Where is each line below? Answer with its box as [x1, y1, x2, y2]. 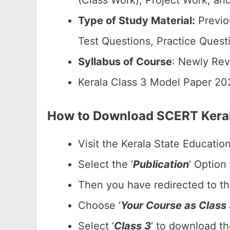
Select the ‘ [78, 158, 133, 170]
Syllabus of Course [78, 55, 172, 68]
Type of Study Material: [78, 14, 195, 27]
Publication [133, 158, 189, 170]
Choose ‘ [78, 199, 121, 212]
